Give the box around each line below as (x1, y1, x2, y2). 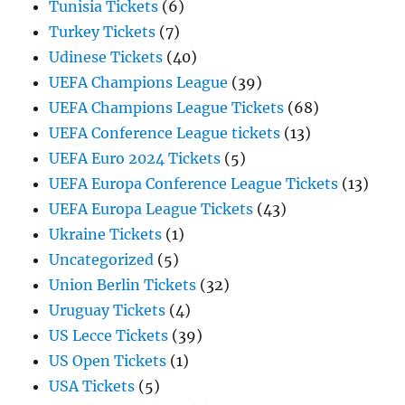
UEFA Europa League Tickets (49, 200, 254, 219)
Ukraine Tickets (49, 225, 163, 244)
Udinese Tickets (49, 48, 164, 67)
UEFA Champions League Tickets (49, 99, 285, 118)
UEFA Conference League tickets (49, 124, 281, 143)
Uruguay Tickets (49, 301, 166, 320)
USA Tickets (49, 377, 136, 396)
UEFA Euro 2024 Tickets (49, 149, 221, 168)
